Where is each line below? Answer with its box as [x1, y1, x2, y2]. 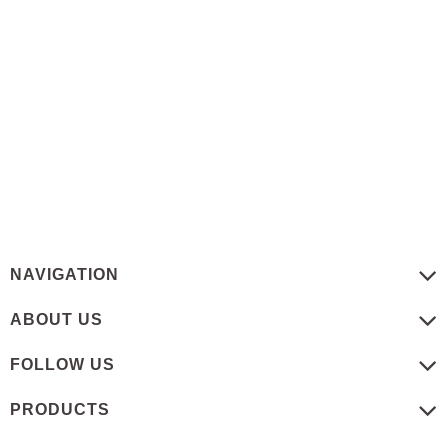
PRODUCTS [10, 401, 110, 418]
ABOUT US [10, 311, 103, 328]
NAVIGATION [10, 266, 119, 283]
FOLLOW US [10, 356, 115, 373]
